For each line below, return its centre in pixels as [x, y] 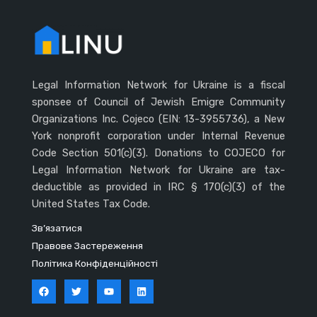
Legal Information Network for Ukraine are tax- [158, 170]
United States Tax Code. [91, 204]
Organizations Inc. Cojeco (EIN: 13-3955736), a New [158, 119]
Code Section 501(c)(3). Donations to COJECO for [158, 153]
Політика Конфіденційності [94, 264]
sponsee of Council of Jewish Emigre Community [158, 102]
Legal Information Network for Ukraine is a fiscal [158, 85]
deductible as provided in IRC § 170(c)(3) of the [158, 187]
